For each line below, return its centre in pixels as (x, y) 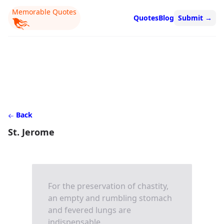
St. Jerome (31, 132)
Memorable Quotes (44, 12)
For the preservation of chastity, (108, 186)
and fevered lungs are (89, 210)
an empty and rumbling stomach (110, 198)
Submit (191, 18)
